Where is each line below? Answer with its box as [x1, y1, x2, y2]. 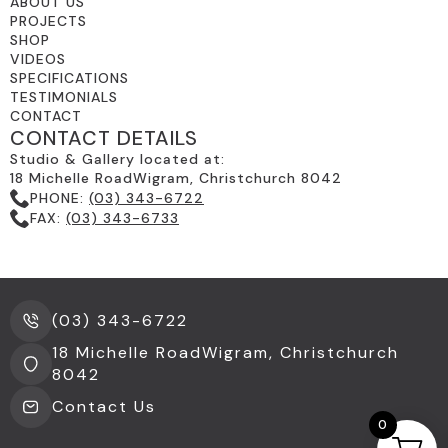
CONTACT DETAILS [10, 125, 198, 152]
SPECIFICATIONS [10, 69, 129, 88]
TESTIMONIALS [10, 88, 118, 107]
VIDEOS [10, 50, 66, 69]
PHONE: [30, 188, 89, 207]
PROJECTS [10, 12, 87, 31]
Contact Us [52, 396, 156, 418]
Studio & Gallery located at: [10, 150, 225, 169]
